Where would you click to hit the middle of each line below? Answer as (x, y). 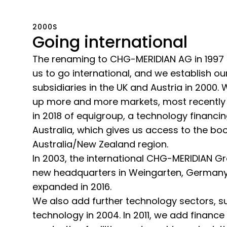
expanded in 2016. (72, 187)
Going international (110, 42)
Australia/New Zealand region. (100, 144)
